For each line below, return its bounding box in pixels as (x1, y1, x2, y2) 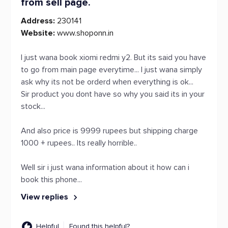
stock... (21, 101, 45, 111)
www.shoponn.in (55, 28, 113, 38)
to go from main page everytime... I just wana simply (21, 65, 202, 75)
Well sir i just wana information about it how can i (21, 162, 189, 173)
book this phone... (21, 175, 82, 185)
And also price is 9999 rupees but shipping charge (21, 126, 198, 136)
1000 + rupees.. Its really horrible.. (21, 138, 137, 148)
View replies (21, 192, 70, 202)
